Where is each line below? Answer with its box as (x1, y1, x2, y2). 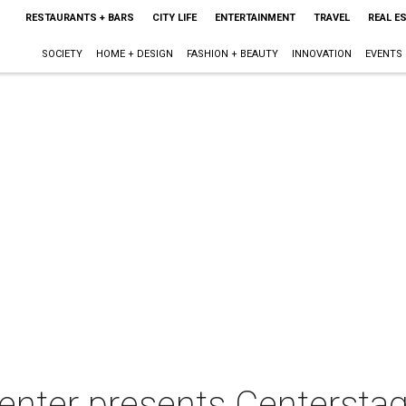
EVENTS (364, 48, 402, 60)
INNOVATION (291, 48, 352, 60)
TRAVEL (313, 12, 350, 24)
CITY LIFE (151, 12, 197, 24)
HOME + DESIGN (95, 48, 173, 60)
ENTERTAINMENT (214, 12, 295, 24)
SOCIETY (41, 48, 82, 60)
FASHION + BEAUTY (186, 48, 278, 60)
